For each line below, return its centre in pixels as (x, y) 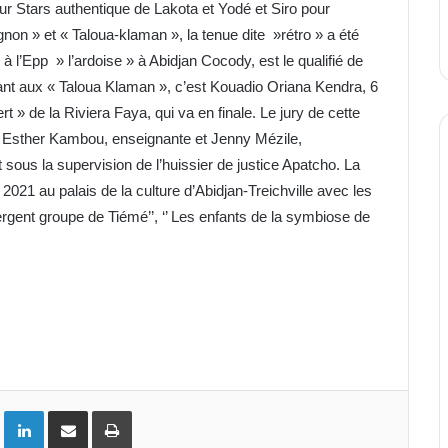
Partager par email (102, 410)
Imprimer (156, 410)
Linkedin (67, 410)
